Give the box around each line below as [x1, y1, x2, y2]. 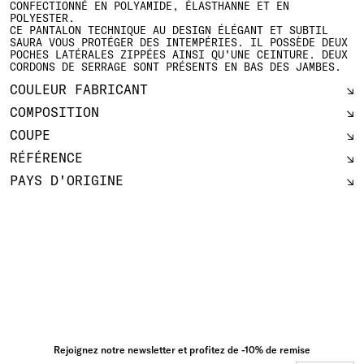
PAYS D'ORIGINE [10, 171, 123, 188]
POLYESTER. [10, 11, 81, 24]
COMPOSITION [10, 103, 99, 120]
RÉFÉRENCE [10, 149, 83, 166]
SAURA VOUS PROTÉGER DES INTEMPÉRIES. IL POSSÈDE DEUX [10, 35, 348, 49]
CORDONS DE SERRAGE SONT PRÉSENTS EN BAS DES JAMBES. [10, 59, 341, 73]
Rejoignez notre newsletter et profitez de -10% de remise [54, 343, 310, 356]
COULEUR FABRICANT [10, 80, 148, 97]
